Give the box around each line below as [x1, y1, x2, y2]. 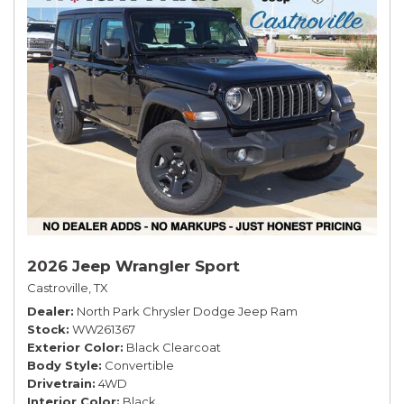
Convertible [105, 357, 174, 372]
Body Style [27, 357, 98, 372]
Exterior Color [27, 339, 120, 354]
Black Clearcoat [126, 339, 221, 354]
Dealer [27, 303, 70, 318]
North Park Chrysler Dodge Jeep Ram [77, 303, 298, 318]
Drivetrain [27, 375, 92, 390]
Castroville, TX [27, 280, 108, 295]
